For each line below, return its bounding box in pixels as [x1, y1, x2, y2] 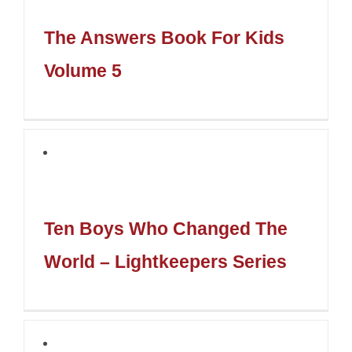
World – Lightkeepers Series [43, 252, 287, 273]
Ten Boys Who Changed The [43, 219, 288, 240]
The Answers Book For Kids [43, 28, 284, 49]
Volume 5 [43, 61, 122, 82]
